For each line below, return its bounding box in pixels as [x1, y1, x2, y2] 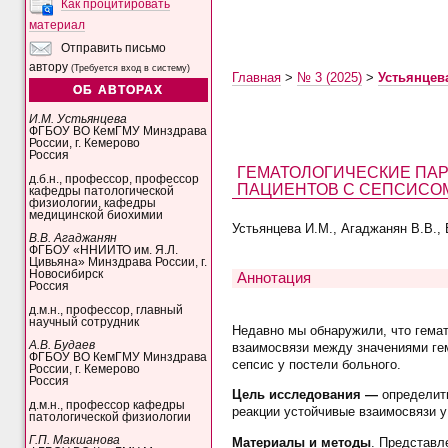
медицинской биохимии [29, 208, 164, 221]
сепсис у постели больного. [231, 356, 401, 372]
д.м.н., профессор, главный [29, 303, 184, 316]
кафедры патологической [29, 184, 175, 197]
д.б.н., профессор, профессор [29, 172, 200, 185]
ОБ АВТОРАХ [73, 83, 164, 96]
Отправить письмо [58, 41, 167, 54]
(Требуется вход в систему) [71, 62, 191, 73]
